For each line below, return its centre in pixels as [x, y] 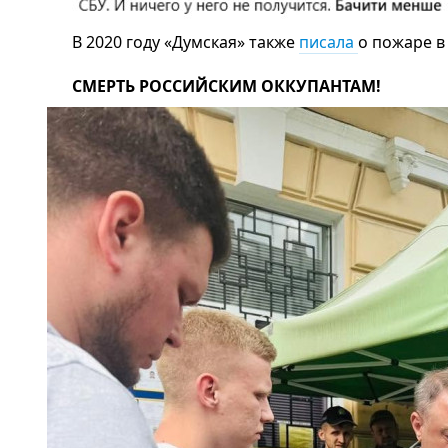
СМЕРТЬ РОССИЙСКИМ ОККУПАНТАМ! [226, 85]
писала [328, 41]
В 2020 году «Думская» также [185, 41]
